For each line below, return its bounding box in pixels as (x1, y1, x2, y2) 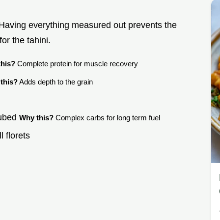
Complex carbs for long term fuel (54, 113, 160, 122)
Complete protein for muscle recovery (15, 59, 138, 68)
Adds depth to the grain (18, 77, 93, 86)
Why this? (19, 113, 54, 122)
